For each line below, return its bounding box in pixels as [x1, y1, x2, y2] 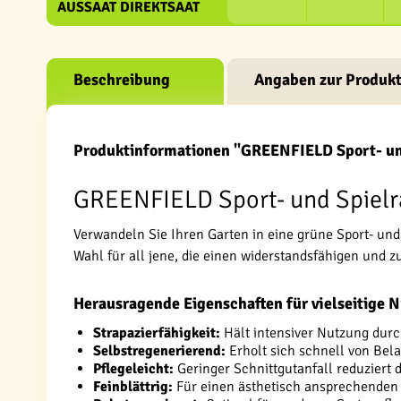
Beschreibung [73, 70, 170, 90]
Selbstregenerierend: [93, 342, 226, 360]
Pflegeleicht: [93, 360, 174, 378]
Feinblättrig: [93, 378, 173, 396]
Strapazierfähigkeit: [93, 324, 220, 342]
